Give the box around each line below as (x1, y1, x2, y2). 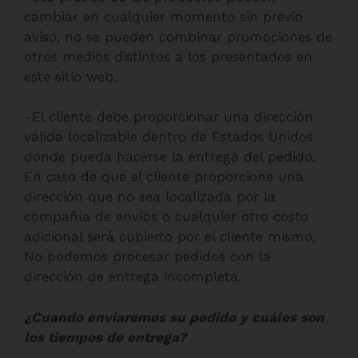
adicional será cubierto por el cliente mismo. (24, 229, 316, 245)
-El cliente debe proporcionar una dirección (24, 109, 313, 125)
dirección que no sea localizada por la (24, 189, 276, 205)
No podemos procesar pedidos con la (24, 249, 271, 265)
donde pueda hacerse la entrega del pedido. (24, 149, 316, 165)
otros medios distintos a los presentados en (24, 48, 312, 65)
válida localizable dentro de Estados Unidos (24, 129, 313, 145)
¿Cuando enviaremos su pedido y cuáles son (24, 308, 324, 325)
